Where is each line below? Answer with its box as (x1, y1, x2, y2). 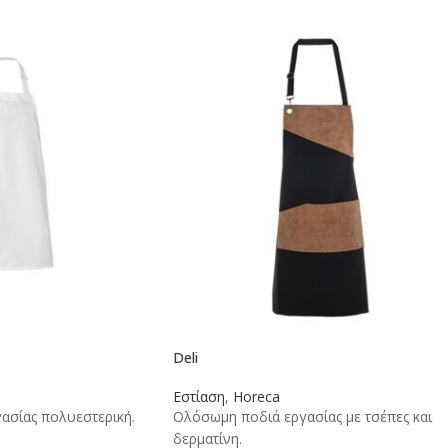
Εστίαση (173, 387, 225, 407)
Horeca (233, 387, 280, 407)
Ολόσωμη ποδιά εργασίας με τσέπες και (173, 407, 432, 427)
